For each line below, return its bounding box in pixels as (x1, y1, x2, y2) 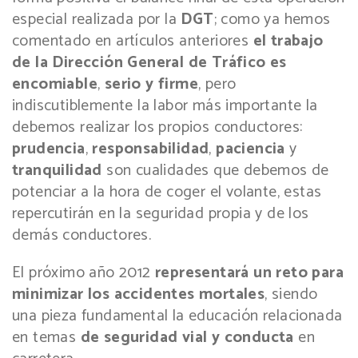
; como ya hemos (213, 6, 331, 33)
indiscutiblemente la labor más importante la (12, 92, 318, 119)
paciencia (216, 135, 285, 162)
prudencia (12, 135, 86, 162)
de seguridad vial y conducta (80, 324, 294, 351)
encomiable (12, 70, 98, 97)
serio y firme (104, 70, 199, 97)
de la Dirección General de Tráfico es (12, 49, 287, 76)
